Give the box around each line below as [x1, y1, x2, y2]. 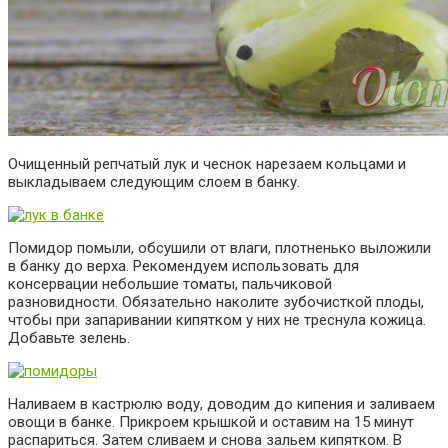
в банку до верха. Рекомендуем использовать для [8, 256, 359, 275]
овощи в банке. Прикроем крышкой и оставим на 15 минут [8, 412, 414, 431]
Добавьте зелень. [8, 328, 130, 347]
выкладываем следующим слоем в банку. [8, 172, 300, 191]
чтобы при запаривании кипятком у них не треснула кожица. [8, 310, 426, 329]
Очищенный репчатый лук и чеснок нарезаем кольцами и [8, 154, 406, 173]
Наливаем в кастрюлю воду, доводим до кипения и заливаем [8, 394, 435, 413]
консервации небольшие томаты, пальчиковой [8, 274, 332, 293]
